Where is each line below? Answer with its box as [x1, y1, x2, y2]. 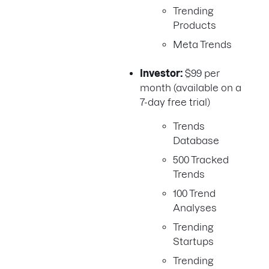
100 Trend [173, 188, 216, 199]
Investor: [140, 68, 185, 79]
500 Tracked [173, 154, 229, 165]
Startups [173, 236, 214, 247]
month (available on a [140, 82, 241, 93]
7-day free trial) [140, 97, 210, 107]
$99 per [185, 68, 220, 79]
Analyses [173, 202, 217, 213]
